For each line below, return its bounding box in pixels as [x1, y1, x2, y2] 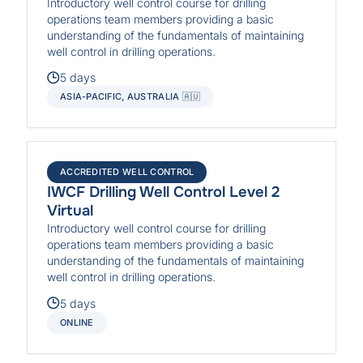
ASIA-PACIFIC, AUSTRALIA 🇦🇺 [60, 91, 201, 103]
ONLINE [60, 316, 94, 328]
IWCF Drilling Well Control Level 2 [47, 182, 280, 203]
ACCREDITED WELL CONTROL [60, 166, 194, 178]
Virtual [47, 201, 94, 221]
